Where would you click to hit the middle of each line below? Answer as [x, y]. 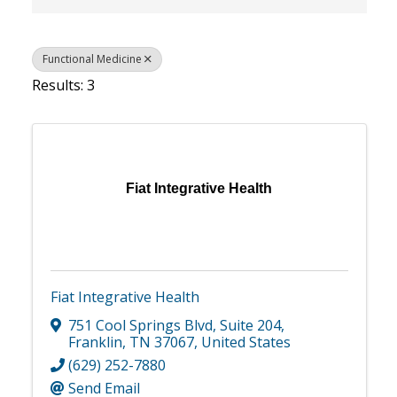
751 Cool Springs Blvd [140, 325]
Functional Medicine [92, 59]
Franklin [95, 342]
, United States [242, 342]
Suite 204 [250, 325]
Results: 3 [63, 85]
